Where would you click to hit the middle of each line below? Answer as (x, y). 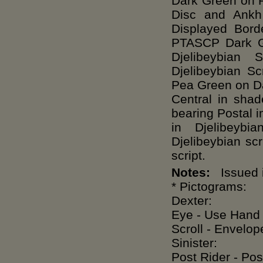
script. (188, 155)
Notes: (191, 172)
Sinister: (194, 243)
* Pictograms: (209, 186)
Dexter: (192, 200)
